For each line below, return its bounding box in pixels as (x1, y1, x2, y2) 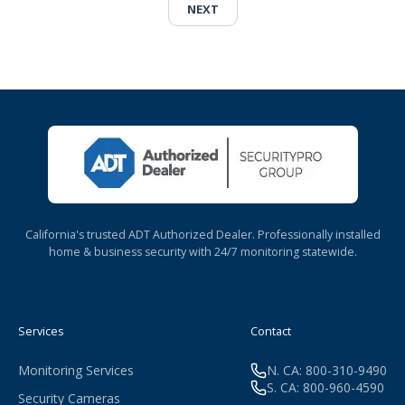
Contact (250, 324, 291, 340)
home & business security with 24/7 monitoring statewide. (48, 244, 357, 260)
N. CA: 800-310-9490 (267, 362, 387, 380)
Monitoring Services (18, 362, 134, 380)
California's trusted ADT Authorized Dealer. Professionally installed (24, 227, 381, 243)
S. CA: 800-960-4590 (267, 379, 384, 397)
